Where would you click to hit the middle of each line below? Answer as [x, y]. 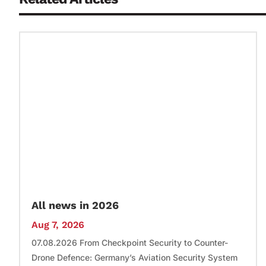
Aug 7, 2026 [58, 225]
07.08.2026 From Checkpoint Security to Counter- [130, 243]
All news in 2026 [75, 205]
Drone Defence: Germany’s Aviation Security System [134, 258]
